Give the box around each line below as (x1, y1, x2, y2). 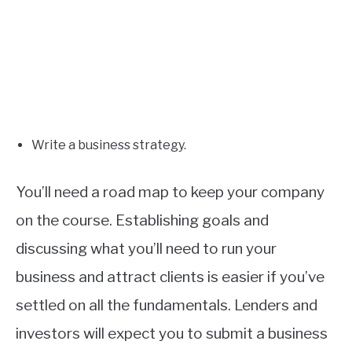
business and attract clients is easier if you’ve (16, 268, 324, 287)
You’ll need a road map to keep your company (16, 183, 324, 202)
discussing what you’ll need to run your (16, 240, 277, 258)
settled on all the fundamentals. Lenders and (16, 296, 317, 315)
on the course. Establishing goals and (16, 211, 269, 230)
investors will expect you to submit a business (16, 324, 328, 343)
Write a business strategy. (31, 137, 186, 153)
